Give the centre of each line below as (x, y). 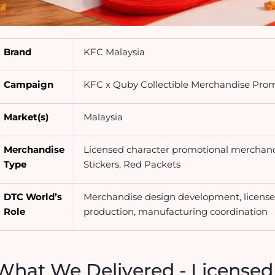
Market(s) (26, 117)
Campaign (29, 84)
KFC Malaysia (114, 52)
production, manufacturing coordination (176, 211)
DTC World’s (33, 196)
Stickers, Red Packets (132, 164)
